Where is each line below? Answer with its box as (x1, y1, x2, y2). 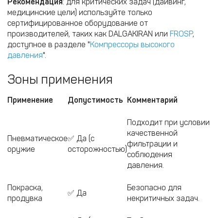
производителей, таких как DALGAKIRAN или (7, 29, 170, 38)
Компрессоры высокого (90, 40, 175, 49)
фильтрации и (127, 139, 178, 148)
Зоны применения (7, 72, 112, 87)
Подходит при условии (127, 118, 210, 127)
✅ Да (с (68, 134, 94, 143)
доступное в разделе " (7, 40, 90, 49)
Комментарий (127, 95, 178, 105)
